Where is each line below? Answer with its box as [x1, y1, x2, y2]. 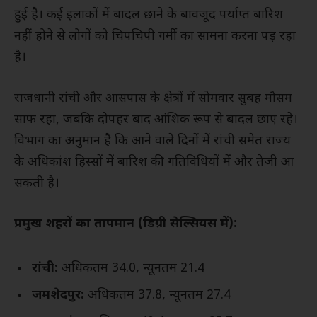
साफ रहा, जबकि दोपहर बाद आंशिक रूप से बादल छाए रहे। [14, 111, 298, 128]
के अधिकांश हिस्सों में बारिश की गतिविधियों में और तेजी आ [14, 154, 294, 171]
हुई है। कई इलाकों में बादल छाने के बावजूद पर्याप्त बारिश [14, 6, 283, 23]
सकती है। [14, 175, 59, 192]
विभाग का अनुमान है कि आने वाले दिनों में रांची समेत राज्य [14, 132, 291, 149]
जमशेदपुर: [32, 287, 84, 304]
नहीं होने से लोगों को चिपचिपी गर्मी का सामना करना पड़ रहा [14, 28, 296, 45]
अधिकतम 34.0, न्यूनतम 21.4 [58, 260, 204, 277]
